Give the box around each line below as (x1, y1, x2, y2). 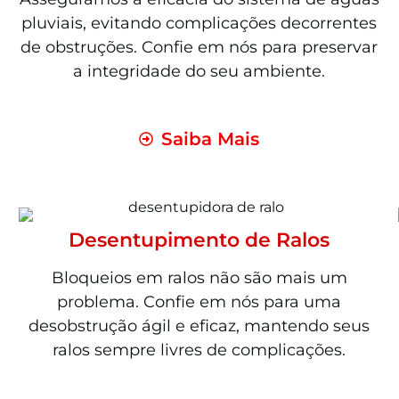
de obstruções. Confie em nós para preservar (20, 37, 379, 57)
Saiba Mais (161, 127, 260, 150)
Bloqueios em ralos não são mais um (51, 267, 347, 288)
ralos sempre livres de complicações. (53, 339, 346, 360)
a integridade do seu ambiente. (73, 61, 326, 81)
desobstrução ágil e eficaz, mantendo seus (28, 315, 370, 336)
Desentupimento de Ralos (69, 227, 330, 252)
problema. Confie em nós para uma (57, 291, 342, 312)
